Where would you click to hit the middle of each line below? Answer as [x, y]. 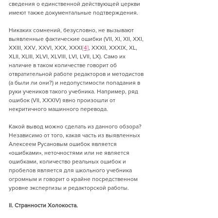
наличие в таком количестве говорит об [64, 65]
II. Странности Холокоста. [43, 205]
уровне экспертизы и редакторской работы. [69, 188]
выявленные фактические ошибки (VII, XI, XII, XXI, [77, 39]
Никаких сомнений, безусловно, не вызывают [72, 30]
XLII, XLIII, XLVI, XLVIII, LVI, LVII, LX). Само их [68, 56]
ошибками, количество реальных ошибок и [68, 162]
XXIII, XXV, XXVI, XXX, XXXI [45, 48]
